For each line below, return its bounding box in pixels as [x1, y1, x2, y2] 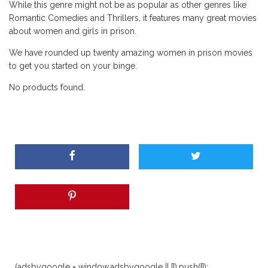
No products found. [9, 83, 85, 92]
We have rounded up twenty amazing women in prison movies [9, 48, 252, 57]
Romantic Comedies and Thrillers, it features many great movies [9, 13, 257, 23]
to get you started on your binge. [9, 61, 137, 71]
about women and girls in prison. [9, 26, 136, 36]
